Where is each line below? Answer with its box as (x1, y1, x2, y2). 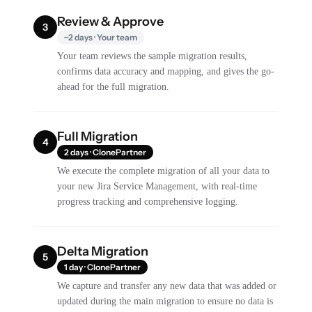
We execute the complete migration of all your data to (57, 165, 270, 176)
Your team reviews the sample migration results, (57, 50, 248, 61)
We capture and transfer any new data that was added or (57, 280, 277, 291)
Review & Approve (57, 13, 164, 29)
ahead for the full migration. (57, 81, 170, 92)
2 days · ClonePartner (64, 146, 147, 157)
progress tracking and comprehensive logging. (57, 196, 239, 207)
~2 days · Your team (64, 31, 138, 42)
